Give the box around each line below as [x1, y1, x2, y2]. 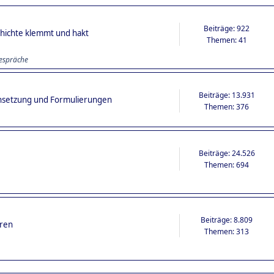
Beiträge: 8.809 [201, 214, 253, 225]
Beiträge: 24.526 [198, 147, 255, 158]
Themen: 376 [204, 101, 250, 112]
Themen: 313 [204, 226, 250, 237]
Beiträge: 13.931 [198, 89, 255, 100]
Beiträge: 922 [204, 23, 250, 34]
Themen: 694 [204, 159, 250, 170]
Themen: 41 [206, 34, 247, 45]
